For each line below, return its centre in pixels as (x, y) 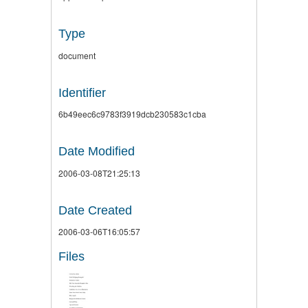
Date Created (95, 210)
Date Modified (97, 152)
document (77, 55)
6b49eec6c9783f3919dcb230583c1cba (132, 114)
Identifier (82, 92)
